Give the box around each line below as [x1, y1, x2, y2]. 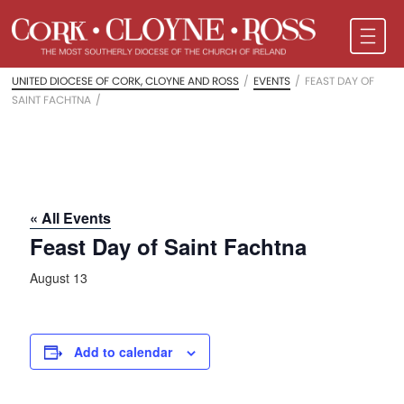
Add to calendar [74, 343, 173, 362]
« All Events [30, 207, 112, 229]
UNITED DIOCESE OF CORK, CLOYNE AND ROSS [12, 73, 240, 89]
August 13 [30, 269, 88, 288]
